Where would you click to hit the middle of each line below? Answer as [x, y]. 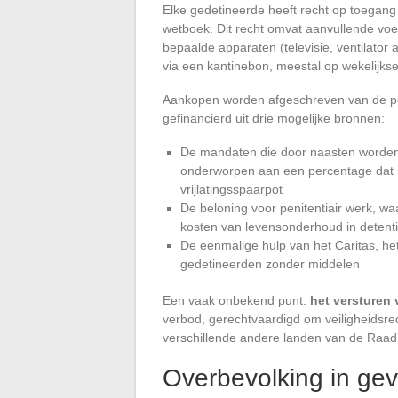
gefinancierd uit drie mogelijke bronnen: [274, 118]
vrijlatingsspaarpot [231, 189]
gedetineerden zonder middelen [270, 263]
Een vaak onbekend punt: [236, 300]
